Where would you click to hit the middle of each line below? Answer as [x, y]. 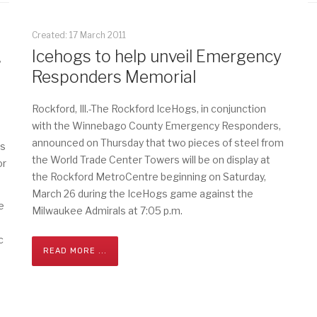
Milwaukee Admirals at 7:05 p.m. [107, 211]
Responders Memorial [114, 77]
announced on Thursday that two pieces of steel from [157, 143]
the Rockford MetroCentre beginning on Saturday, [149, 177]
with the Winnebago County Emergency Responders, [156, 126]
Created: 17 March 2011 [79, 35]
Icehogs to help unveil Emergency [156, 57]
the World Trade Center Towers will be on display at [151, 160]
